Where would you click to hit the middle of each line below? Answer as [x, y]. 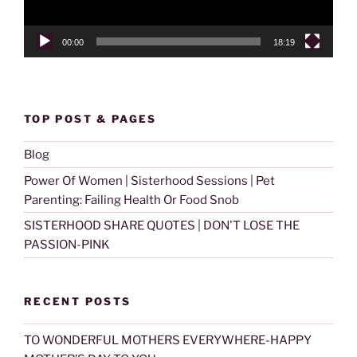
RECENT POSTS [78, 301]
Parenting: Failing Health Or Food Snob [131, 200]
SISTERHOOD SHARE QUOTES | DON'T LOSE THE [162, 226]
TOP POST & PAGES [90, 118]
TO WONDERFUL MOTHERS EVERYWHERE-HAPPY [168, 340]
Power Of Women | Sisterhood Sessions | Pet [149, 180]
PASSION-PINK [67, 245]
